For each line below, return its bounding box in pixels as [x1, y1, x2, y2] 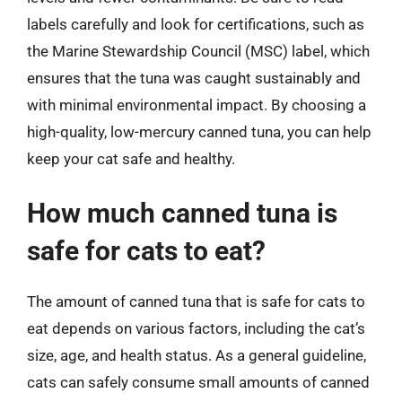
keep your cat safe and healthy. [27, 149, 235, 168]
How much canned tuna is [27, 197, 337, 229]
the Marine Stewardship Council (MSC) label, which [27, 41, 370, 60]
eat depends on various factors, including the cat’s [27, 319, 365, 337]
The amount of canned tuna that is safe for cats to [27, 293, 365, 310]
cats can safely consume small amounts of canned [27, 373, 370, 391]
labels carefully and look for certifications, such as [27, 14, 364, 33]
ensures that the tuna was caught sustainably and [27, 68, 361, 87]
